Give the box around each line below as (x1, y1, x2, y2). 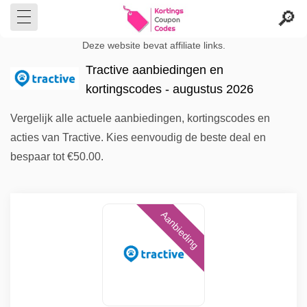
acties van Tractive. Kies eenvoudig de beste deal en (10, 132, 266, 143)
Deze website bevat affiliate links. (82, 40, 225, 51)
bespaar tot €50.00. (10, 151, 103, 162)
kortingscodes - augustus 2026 (86, 82, 254, 96)
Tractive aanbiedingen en (86, 63, 223, 77)
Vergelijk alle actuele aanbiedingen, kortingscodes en (10, 112, 270, 124)
